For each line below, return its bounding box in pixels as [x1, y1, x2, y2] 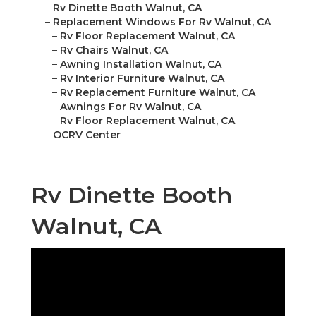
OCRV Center [53, 128, 121, 142]
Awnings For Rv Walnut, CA [60, 100, 201, 114]
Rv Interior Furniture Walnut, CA [60, 72, 224, 85]
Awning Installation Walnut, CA [60, 58, 221, 71]
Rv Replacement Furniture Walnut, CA [60, 86, 255, 99]
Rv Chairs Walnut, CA [60, 44, 168, 57]
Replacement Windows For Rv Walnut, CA [53, 16, 271, 29]
